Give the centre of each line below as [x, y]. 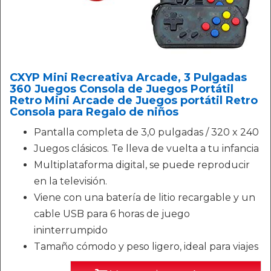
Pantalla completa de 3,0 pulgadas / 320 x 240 [146, 132]
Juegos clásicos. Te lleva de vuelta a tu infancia [146, 149]
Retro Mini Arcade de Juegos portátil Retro [134, 100]
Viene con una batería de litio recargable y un [145, 198]
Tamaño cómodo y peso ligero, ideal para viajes [146, 247]
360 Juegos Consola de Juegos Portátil [122, 89]
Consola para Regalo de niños [94, 112]
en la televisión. [70, 181]
